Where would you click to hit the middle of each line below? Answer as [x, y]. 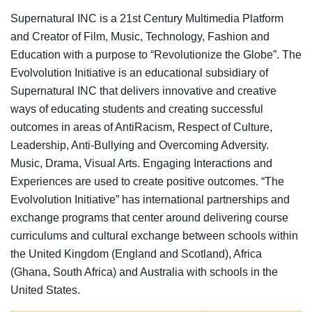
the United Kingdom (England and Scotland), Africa [136, 253]
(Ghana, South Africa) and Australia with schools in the [144, 272]
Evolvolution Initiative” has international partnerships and [150, 199]
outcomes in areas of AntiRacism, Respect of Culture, [141, 127]
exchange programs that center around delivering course [149, 217]
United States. [45, 290]
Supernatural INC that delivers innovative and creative [143, 91]
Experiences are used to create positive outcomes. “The [147, 181]
